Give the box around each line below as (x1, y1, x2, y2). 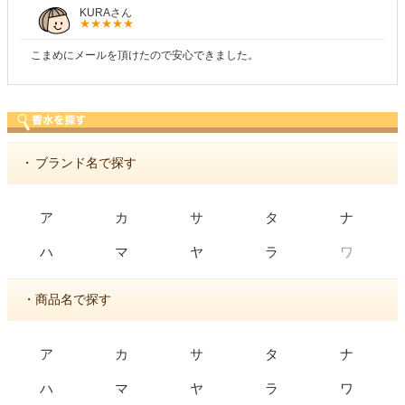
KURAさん (80, 5, 133, 19)
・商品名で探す (23, 292, 111, 306)
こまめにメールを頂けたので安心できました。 (31, 48, 259, 61)
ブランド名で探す (35, 155, 137, 170)
